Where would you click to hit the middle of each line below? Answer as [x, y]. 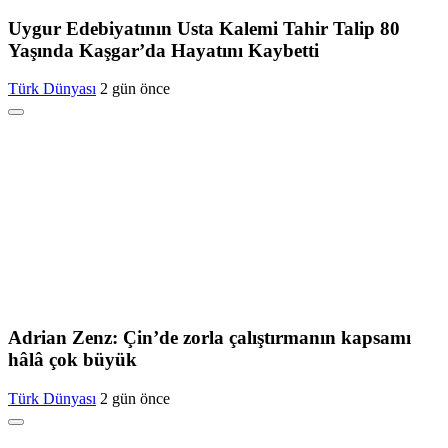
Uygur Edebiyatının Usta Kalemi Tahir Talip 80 [204, 28]
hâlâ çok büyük [72, 360]
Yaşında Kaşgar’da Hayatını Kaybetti [163, 50]
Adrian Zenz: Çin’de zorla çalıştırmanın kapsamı [209, 338]
